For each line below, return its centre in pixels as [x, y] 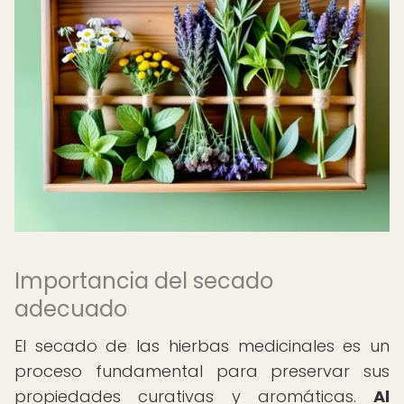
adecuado [71, 309]
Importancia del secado [144, 281]
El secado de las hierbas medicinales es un [202, 346]
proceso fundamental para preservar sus [202, 371]
